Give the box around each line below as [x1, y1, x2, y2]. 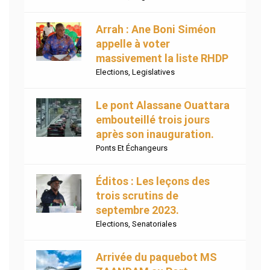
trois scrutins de [96, 189, 178, 202]
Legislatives [132, 67, 175, 77]
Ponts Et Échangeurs [96, 143, 168, 153]
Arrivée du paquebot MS [96, 251, 217, 264]
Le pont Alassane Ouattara [96, 99, 230, 112]
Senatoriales [132, 219, 177, 229]
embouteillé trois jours [96, 113, 210, 127]
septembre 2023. [96, 204, 179, 217]
